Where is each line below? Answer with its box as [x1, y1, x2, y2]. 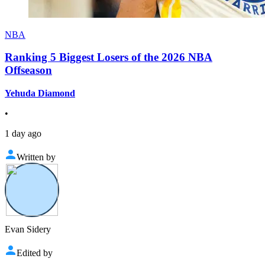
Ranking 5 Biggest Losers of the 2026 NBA [5, 51, 212, 64]
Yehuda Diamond [5, 88, 75, 99]
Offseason [5, 64, 52, 77]
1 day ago [5, 128, 41, 139]
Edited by [17, 248, 53, 258]
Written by [17, 152, 56, 163]
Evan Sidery [5, 224, 51, 235]
